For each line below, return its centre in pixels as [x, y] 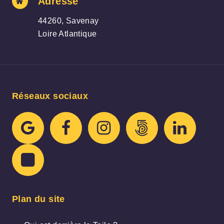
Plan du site [38, 199]
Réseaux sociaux [50, 96]
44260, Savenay [68, 20]
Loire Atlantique [67, 33]
